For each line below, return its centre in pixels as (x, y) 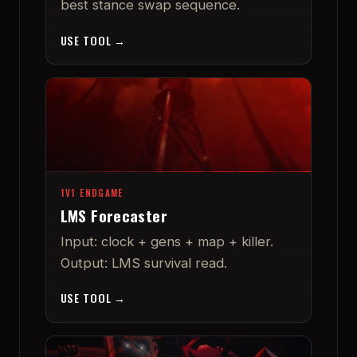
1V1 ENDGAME (92, 193)
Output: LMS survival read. (143, 263)
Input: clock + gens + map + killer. (167, 241)
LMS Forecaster (114, 215)
